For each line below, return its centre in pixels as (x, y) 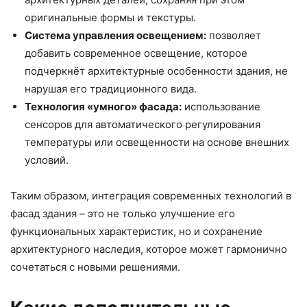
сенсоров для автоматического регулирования (143, 124)
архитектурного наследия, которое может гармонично (149, 249)
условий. (47, 160)
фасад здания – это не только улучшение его (123, 213)
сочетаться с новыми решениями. (95, 267)
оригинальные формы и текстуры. (110, 17)
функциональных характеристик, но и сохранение (136, 231)
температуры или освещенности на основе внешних (157, 142)
